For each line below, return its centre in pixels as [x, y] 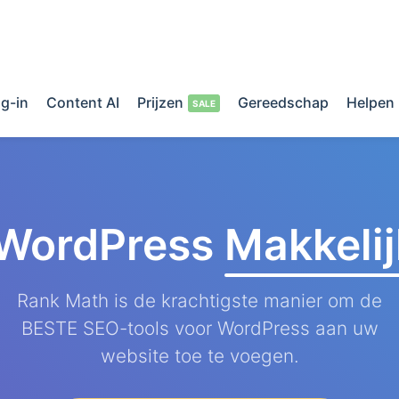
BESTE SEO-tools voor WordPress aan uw [199, 328]
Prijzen [160, 102]
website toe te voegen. [199, 355]
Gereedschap [283, 102]
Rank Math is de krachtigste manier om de [199, 300]
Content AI [83, 102]
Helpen [370, 102]
